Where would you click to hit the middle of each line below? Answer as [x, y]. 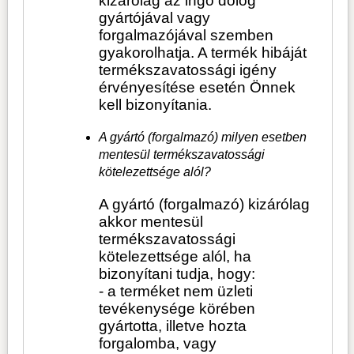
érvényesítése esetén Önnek [198, 87]
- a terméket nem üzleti [176, 291]
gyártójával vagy [155, 17]
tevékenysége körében [177, 308]
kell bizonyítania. [156, 104]
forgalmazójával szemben [186, 35]
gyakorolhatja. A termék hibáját [203, 52]
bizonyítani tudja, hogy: [177, 273]
